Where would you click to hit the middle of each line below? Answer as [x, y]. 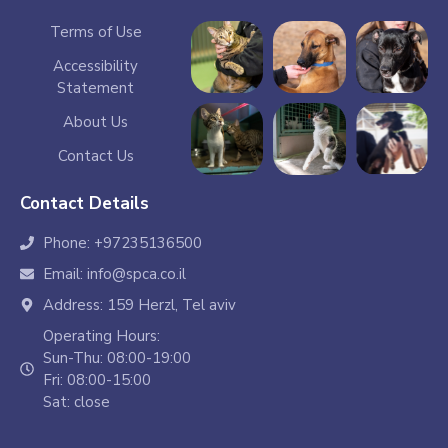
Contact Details [84, 204]
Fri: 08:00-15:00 [96, 380]
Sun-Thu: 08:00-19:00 [116, 358]
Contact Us [95, 155]
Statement [96, 87]
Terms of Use [95, 31]
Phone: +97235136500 [122, 243]
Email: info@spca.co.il [114, 274]
